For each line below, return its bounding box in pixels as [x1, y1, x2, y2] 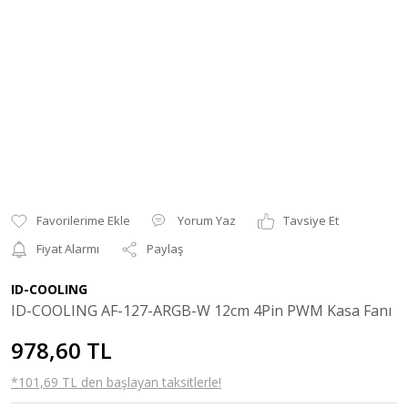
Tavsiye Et [283, 212, 339, 229]
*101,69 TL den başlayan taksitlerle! [11, 373, 221, 391]
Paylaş [147, 240, 183, 257]
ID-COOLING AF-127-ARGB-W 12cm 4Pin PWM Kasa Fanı [11, 301, 392, 321]
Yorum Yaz [178, 212, 236, 229]
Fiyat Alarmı [36, 240, 99, 257]
